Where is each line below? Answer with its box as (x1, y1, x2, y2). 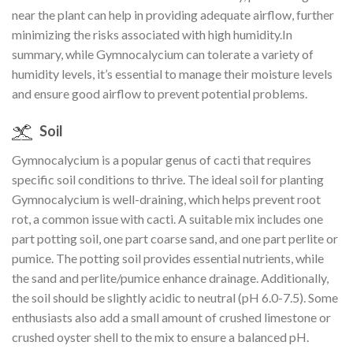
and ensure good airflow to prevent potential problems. (12, 86, 307, 102)
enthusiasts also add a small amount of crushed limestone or (12, 310, 331, 325)
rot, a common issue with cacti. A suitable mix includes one (12, 211, 323, 227)
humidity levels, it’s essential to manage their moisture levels (12, 66, 333, 82)
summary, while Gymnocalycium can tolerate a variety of (12, 46, 314, 62)
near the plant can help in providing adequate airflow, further (12, 7, 334, 23)
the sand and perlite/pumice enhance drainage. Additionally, (12, 270, 329, 286)
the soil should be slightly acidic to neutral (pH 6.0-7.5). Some (12, 290, 338, 306)
